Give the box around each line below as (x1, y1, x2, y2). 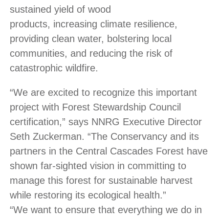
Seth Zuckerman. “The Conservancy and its (10, 131, 199, 142)
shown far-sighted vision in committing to (10, 160, 186, 171)
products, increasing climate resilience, (10, 18, 177, 29)
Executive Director (120, 116, 202, 127)
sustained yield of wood (10, 3, 111, 15)
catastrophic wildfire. (10, 62, 98, 73)
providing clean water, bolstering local (10, 33, 172, 44)
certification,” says (10, 116, 91, 127)
